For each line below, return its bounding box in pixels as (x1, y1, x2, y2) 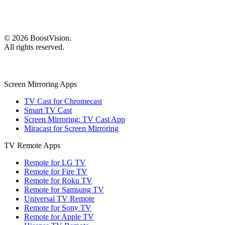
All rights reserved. (4, 42, 64, 51)
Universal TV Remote (24, 194, 94, 203)
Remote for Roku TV (24, 176, 92, 185)
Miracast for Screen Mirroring (24, 124, 119, 133)
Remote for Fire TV (24, 167, 87, 176)
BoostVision (30, 33, 69, 42)
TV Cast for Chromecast (24, 96, 102, 105)
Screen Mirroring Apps (4, 79, 77, 88)
